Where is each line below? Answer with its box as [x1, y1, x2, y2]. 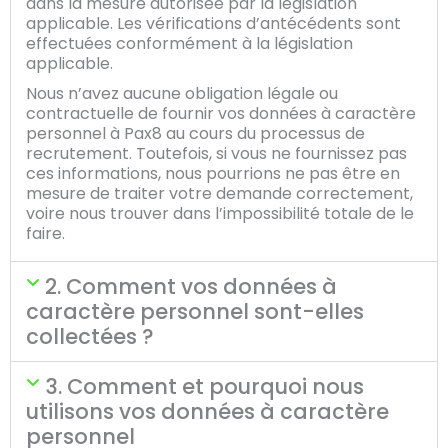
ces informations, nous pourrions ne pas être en [26, 162, 400, 185]
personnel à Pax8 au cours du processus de [26, 122, 365, 145]
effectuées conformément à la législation [26, 32, 353, 55]
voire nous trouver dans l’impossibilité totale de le [26, 202, 414, 225]
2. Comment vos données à [45, 272, 338, 301]
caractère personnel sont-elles [26, 297, 364, 326]
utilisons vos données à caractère [26, 397, 389, 426]
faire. [26, 222, 65, 245]
